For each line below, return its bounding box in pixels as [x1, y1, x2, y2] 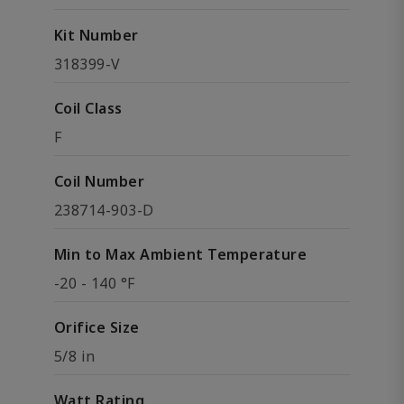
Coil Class [54, 98, 123, 118]
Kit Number [54, 25, 139, 45]
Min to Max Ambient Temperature [54, 244, 308, 264]
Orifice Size [54, 317, 140, 337]
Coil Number [54, 171, 145, 191]
